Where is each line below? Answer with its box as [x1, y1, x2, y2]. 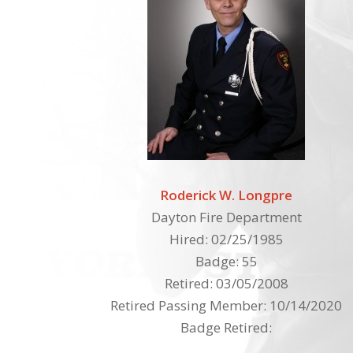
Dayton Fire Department [150, 207, 302, 226]
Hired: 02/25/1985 [169, 229, 284, 248]
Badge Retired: [180, 318, 273, 336]
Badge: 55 [195, 251, 258, 270]
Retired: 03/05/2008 [164, 273, 288, 292]
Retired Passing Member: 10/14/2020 [110, 295, 343, 314]
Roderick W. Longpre [160, 185, 293, 204]
